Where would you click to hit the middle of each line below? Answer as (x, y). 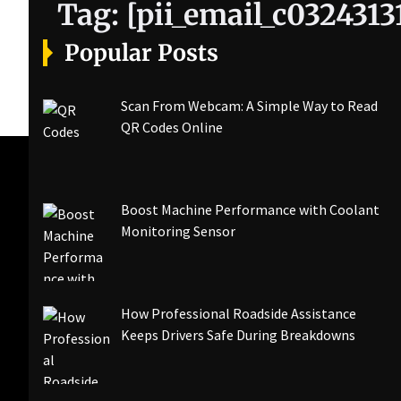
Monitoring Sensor (178, 230)
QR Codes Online (172, 127)
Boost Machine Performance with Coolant (250, 209)
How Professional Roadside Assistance (239, 313)
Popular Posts (141, 53)
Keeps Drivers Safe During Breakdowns (238, 334)
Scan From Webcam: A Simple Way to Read (249, 106)
